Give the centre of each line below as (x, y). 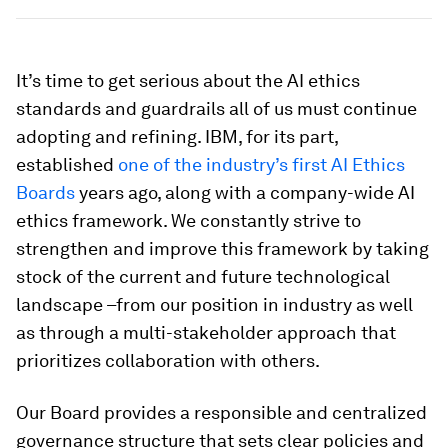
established (67, 164)
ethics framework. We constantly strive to (188, 220)
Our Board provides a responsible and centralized (221, 412)
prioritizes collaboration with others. (168, 360)
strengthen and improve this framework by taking (222, 248)
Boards (45, 192)
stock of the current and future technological (203, 276)
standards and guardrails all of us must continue (216, 108)
